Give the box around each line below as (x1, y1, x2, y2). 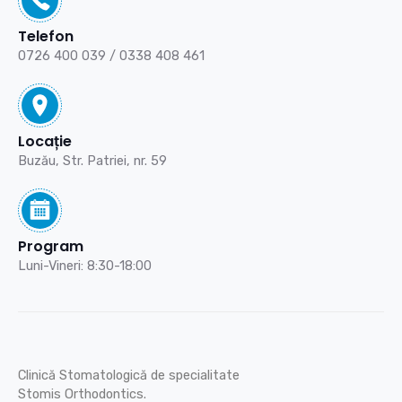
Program (18, 236, 83, 258)
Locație (18, 131, 72, 153)
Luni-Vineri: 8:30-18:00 (18, 258, 152, 275)
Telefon (18, 26, 74, 48)
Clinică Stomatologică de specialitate (18, 367, 243, 384)
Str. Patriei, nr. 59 (63, 153, 167, 170)
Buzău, (18, 153, 63, 170)
